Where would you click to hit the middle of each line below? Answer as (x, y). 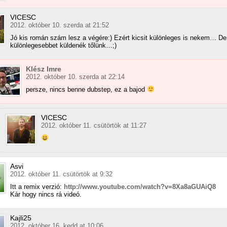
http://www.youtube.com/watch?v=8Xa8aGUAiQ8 (140, 186)
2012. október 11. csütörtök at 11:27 (94, 125)
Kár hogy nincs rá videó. (46, 194)
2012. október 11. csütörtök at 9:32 (61, 174)
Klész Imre (44, 69)
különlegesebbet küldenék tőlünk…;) (63, 45)
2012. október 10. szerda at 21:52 (60, 25)
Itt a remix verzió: (37, 186)
